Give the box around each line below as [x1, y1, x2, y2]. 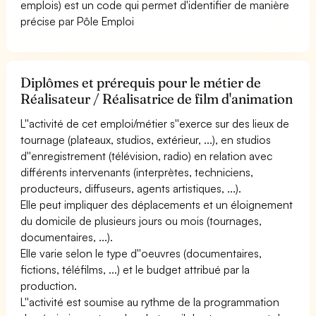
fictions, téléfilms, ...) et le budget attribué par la [20, 262, 250, 276]
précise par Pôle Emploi [20, 13, 135, 28]
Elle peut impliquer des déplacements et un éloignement [20, 197, 293, 212]
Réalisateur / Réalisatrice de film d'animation [20, 90, 293, 107]
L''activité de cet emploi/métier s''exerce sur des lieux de [20, 116, 290, 130]
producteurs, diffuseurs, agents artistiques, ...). [20, 181, 242, 195]
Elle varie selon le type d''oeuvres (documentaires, [20, 245, 262, 260]
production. [20, 278, 77, 293]
